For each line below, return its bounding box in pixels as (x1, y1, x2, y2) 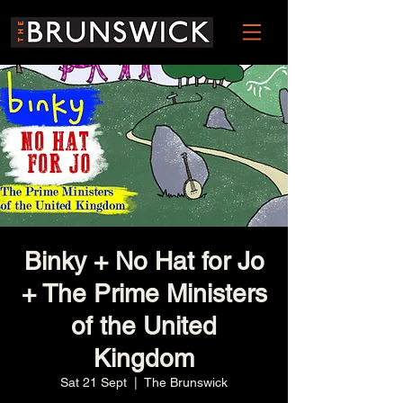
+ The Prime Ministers (21, 279, 267, 308)
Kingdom (94, 344, 194, 372)
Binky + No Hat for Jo (23, 246, 264, 275)
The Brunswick (144, 375, 228, 390)
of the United (71, 311, 217, 340)
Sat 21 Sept (60, 375, 127, 390)
